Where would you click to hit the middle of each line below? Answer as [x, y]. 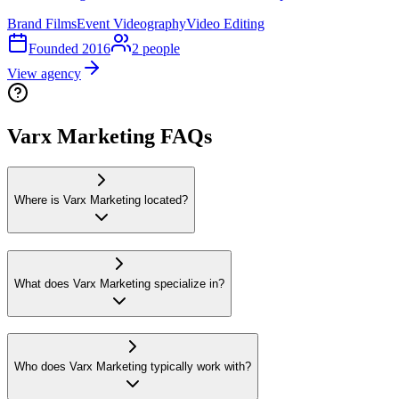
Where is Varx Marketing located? [101, 199]
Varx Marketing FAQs [110, 137]
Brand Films [42, 24]
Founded [55, 49]
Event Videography [131, 24]
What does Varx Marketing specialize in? [119, 283]
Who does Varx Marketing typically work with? [133, 367]
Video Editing [225, 24]
